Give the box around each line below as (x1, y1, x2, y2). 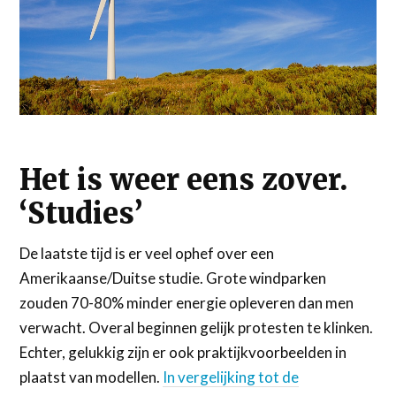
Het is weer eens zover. (19, 162, 348, 199)
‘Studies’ (19, 195, 143, 232)
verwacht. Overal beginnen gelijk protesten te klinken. (19, 318, 374, 338)
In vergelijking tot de (163, 368, 300, 387)
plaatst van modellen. (19, 368, 164, 387)
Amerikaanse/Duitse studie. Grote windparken (19, 269, 327, 288)
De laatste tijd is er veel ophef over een (19, 244, 275, 263)
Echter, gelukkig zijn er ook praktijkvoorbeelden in (19, 343, 347, 362)
